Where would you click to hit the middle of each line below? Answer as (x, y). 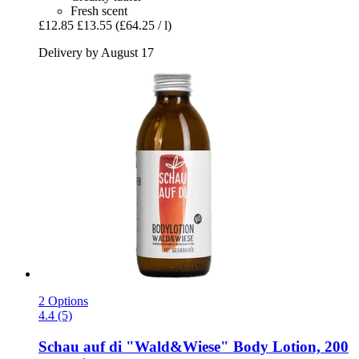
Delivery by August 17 (96, 53)
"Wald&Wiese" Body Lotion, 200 (235, 347)
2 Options (63, 301)
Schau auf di (80, 347)
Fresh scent (99, 11)
